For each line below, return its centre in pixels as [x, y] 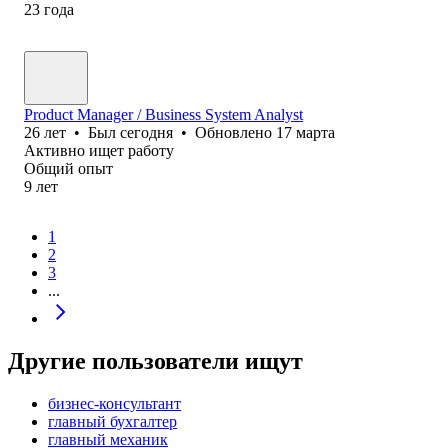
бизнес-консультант [114, 403]
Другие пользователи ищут [155, 360]
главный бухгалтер [112, 421]
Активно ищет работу [99, 150]
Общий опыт [68, 168]
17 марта [305, 132]
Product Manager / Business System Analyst [163, 114]
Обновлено [235, 132]
